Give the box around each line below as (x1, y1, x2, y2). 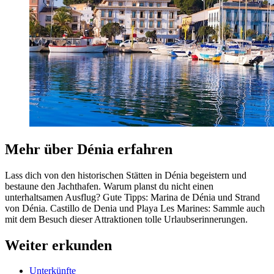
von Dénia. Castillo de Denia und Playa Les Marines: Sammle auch (5, 202, 265, 213)
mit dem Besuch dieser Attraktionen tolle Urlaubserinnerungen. (5, 213, 248, 224)
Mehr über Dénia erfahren (5, 141, 172, 157)
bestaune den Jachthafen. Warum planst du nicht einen (5, 180, 213, 191)
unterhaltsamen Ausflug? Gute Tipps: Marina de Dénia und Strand (5, 191, 260, 202)
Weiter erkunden (5, 237, 112, 253)
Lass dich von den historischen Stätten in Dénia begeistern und (5, 169, 246, 180)
